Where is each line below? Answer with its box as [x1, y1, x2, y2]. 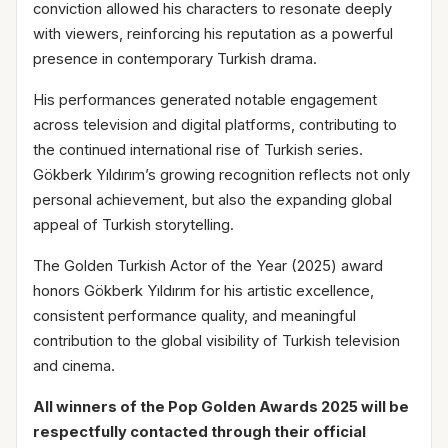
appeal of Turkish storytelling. [33, 216, 234, 234]
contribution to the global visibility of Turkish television [33, 332, 400, 350]
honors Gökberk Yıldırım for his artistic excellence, [33, 282, 374, 300]
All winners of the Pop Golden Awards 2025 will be [33, 398, 409, 416]
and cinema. [33, 357, 115, 375]
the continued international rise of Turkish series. [33, 141, 363, 159]
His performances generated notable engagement [33, 91, 377, 109]
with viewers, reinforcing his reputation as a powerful [33, 25, 393, 43]
